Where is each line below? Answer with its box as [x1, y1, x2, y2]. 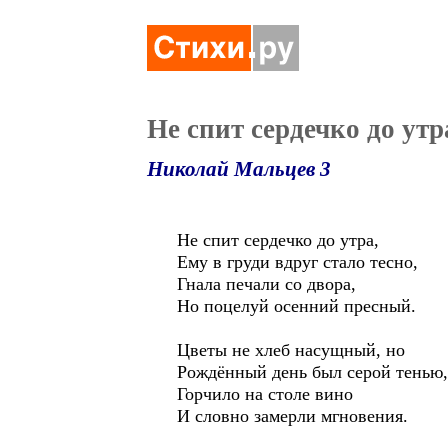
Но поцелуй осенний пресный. [177, 296, 416, 316]
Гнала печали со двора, [177, 274, 356, 294]
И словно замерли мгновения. [177, 406, 408, 426]
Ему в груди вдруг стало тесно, [177, 252, 418, 272]
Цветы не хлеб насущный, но [177, 340, 405, 360]
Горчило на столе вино [177, 384, 353, 404]
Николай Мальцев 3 [147, 157, 331, 181]
